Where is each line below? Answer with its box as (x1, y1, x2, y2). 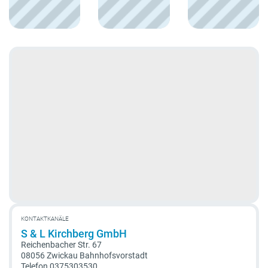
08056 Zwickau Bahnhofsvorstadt (21, 250, 148, 260)
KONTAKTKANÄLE (21, 215, 69, 222)
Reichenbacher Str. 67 (21, 239, 102, 249)
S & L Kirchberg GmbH (21, 227, 127, 240)
